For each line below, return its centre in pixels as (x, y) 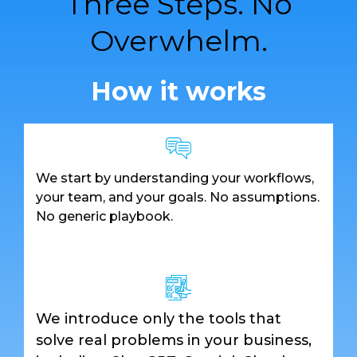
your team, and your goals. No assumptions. (178, 198)
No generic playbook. (104, 217)
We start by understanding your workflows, (175, 178)
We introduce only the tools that (159, 319)
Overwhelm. (178, 41)
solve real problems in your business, (174, 341)
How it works (178, 92)
